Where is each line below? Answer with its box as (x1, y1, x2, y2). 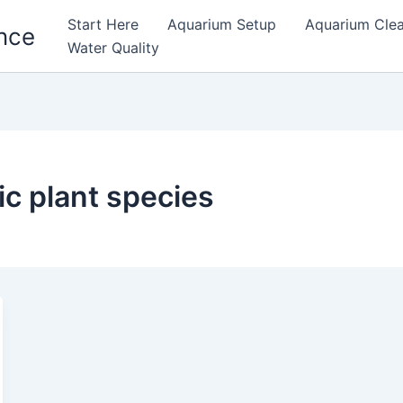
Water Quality (67, 39, 159, 57)
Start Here (67, 15, 139, 33)
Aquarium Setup (167, 15, 276, 33)
